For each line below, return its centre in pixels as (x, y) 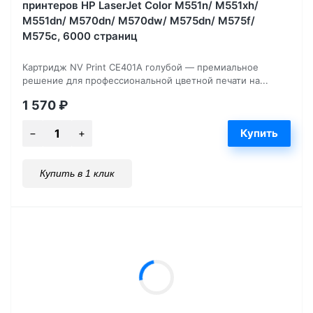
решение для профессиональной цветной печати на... (145, 80)
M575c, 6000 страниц (80, 36)
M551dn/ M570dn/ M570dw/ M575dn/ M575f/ (139, 20)
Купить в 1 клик (77, 173)
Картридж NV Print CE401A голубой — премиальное (140, 67)
